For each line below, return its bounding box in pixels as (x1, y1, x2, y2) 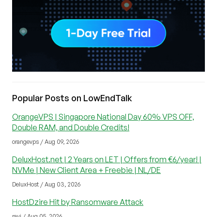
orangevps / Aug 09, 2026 (12, 138, 79, 145)
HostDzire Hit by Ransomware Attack (12, 197, 143, 207)
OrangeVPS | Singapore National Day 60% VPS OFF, (12, 111, 194, 122)
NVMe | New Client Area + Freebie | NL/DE (12, 165, 161, 175)
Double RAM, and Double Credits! (12, 122, 129, 132)
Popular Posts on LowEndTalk (12, 92, 132, 103)
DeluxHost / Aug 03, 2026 (12, 180, 80, 188)
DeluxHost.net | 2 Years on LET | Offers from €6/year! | (12, 154, 201, 164)
